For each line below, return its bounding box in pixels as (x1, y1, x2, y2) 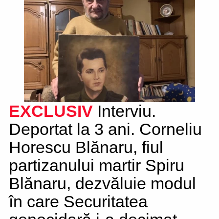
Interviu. (93, 102, 156, 120)
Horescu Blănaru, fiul (9, 138, 163, 156)
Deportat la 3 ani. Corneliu (9, 120, 202, 138)
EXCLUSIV (9, 102, 93, 120)
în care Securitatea (9, 192, 148, 211)
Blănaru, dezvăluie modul (9, 174, 196, 193)
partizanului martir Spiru (9, 156, 184, 175)
